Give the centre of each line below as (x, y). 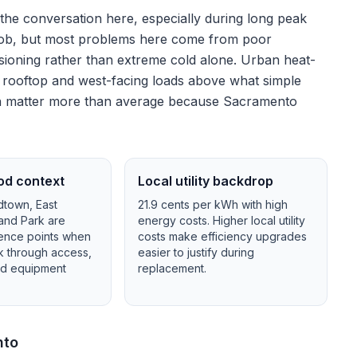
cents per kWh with (212, 204)
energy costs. (176, 220)
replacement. (173, 268)
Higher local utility (259, 220)
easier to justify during (196, 252)
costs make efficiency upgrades (223, 236)
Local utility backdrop (206, 181)
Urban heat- (278, 60)
